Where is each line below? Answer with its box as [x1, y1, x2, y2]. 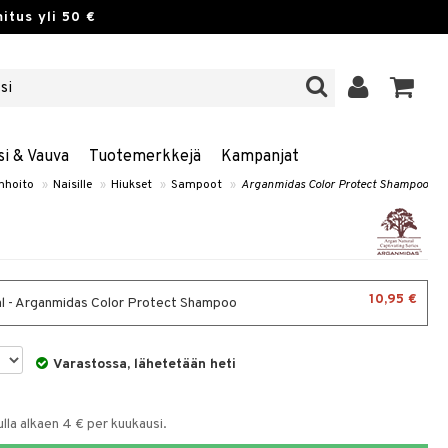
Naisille [53, 177, 92, 193]
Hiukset [111, 177, 152, 193]
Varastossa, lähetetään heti [53, 356, 237, 373]
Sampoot [171, 177, 222, 193]
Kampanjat [220, 147, 299, 167]
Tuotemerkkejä [88, 147, 201, 167]
